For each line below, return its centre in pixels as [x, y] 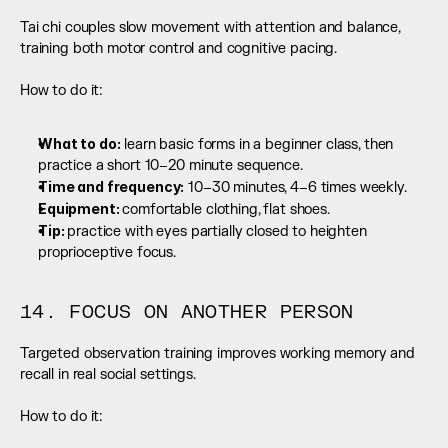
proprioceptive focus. [107, 253]
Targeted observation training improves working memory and [218, 354]
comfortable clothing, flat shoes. [226, 210]
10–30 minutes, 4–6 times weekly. [295, 188]
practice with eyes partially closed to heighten [217, 232]
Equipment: [80, 209]
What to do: [79, 144]
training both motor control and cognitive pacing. [179, 49]
